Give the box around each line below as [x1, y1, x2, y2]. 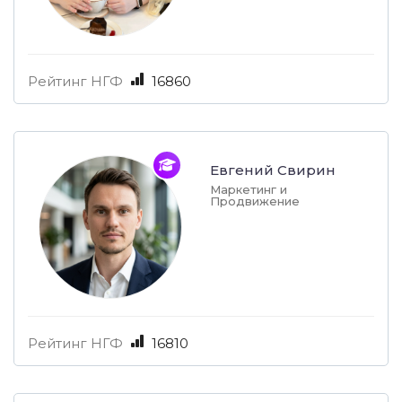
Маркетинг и [210, 182, 287, 197]
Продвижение [210, 194, 300, 209]
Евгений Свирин [210, 162, 336, 179]
